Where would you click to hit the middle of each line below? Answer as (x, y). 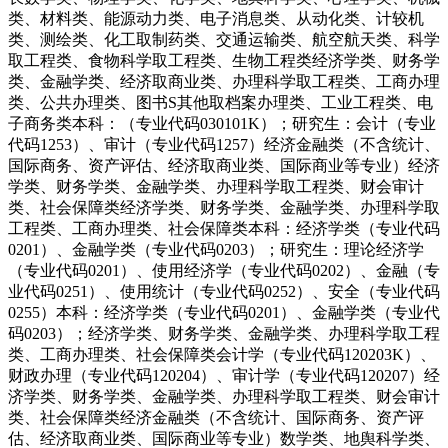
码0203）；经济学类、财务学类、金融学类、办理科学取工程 (224, 333)
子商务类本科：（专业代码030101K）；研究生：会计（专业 (222, 123)
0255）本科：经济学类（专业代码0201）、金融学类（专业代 (224, 312)
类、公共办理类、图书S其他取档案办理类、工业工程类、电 (220, 102)
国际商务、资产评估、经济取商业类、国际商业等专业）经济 (224, 165)
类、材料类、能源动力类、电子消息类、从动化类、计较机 (216, 18)
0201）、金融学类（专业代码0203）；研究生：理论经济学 (216, 249)
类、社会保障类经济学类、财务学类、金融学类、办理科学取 (224, 207)
